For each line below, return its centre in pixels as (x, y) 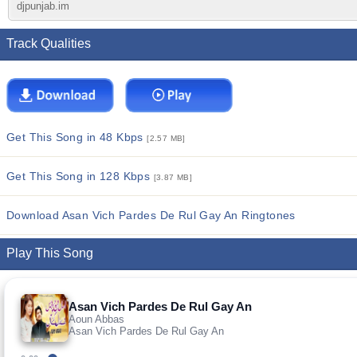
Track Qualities (49, 43)
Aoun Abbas (96, 319)
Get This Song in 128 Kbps (80, 176)
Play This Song (50, 253)
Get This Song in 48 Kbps (77, 137)
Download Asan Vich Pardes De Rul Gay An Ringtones (151, 215)
